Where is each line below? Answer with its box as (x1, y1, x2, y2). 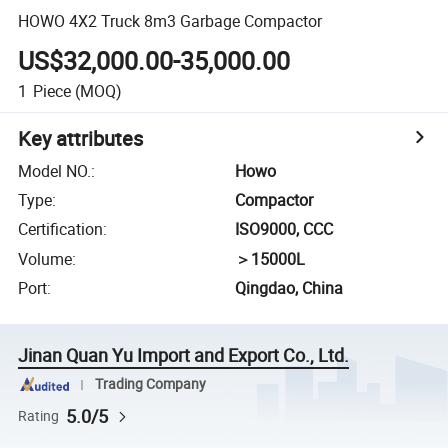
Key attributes (18, 124, 144, 152)
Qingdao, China (235, 277, 344, 300)
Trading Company (94, 375, 206, 393)
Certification (18, 218, 104, 241)
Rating (18, 406, 60, 425)
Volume (18, 247, 73, 270)
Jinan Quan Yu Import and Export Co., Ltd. (18, 343, 350, 368)
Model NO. (18, 159, 92, 182)
